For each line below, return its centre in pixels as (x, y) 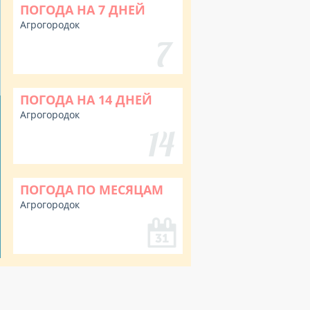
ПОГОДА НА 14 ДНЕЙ (86, 100)
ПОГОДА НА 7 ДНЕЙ (83, 10)
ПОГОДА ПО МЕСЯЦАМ (92, 190)
